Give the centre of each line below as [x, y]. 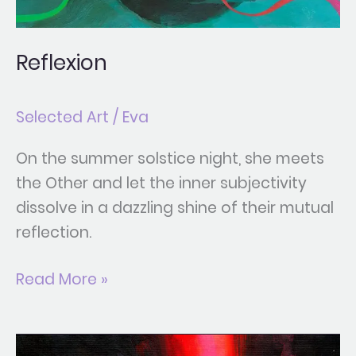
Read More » [62, 280]
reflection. [54, 232]
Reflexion [62, 63]
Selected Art [62, 117]
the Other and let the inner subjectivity [161, 183]
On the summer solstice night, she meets [170, 158]
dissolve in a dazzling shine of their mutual [175, 207]
